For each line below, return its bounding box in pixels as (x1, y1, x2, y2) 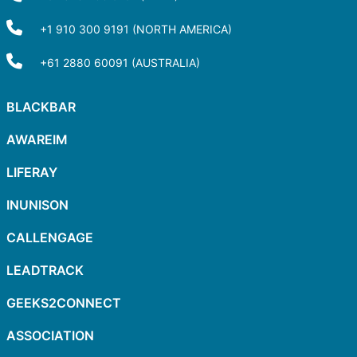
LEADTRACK (6, 262, 84, 279)
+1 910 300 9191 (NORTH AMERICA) (40, 22, 232, 37)
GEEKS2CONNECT (6, 295, 121, 312)
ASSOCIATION (6, 328, 94, 344)
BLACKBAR (6, 99, 76, 116)
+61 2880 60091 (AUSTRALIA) (40, 56, 200, 70)
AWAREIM (6, 131, 68, 148)
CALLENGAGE (6, 229, 93, 246)
